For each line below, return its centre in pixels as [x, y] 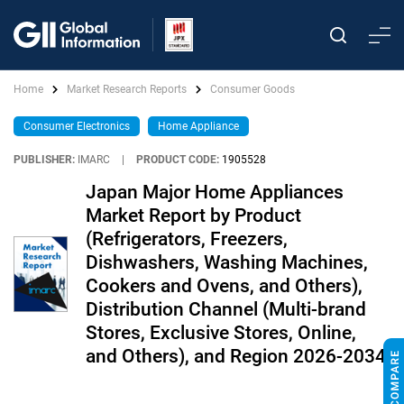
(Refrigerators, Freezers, [187, 239]
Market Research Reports [127, 89]
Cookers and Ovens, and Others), [224, 286]
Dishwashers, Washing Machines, [227, 262]
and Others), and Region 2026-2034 [236, 356]
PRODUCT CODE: [178, 160]
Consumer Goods [252, 89]
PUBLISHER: [44, 160]
